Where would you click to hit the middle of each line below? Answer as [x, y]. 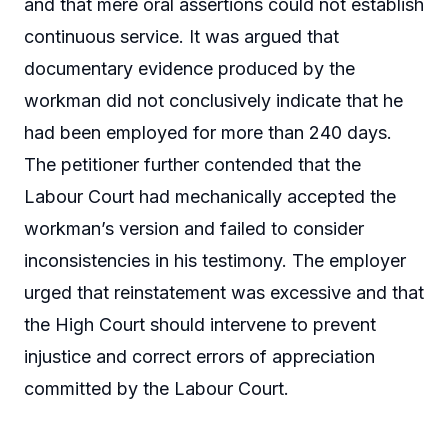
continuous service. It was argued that [181, 37]
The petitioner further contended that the [192, 165]
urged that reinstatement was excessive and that [224, 293]
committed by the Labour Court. [156, 389]
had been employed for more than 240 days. [208, 133]
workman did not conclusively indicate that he [213, 101]
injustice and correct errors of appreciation [199, 357]
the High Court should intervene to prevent [200, 325]
